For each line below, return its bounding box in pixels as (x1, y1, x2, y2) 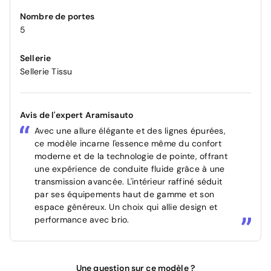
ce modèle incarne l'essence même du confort (34, 138, 221, 149)
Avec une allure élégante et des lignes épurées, (34, 125, 226, 137)
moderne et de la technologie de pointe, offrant (34, 151, 227, 162)
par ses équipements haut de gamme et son (34, 189, 214, 200)
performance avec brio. (34, 214, 129, 226)
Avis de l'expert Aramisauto (20, 109, 134, 121)
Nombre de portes (20, 11, 95, 22)
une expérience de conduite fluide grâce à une (34, 163, 225, 175)
